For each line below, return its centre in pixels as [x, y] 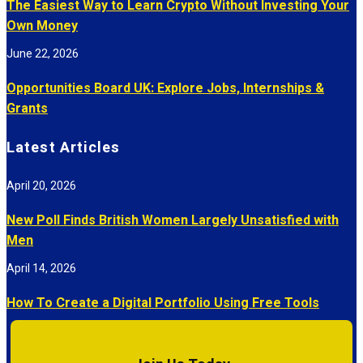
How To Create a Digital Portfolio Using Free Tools [163, 303]
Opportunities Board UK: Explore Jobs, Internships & [165, 88]
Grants [27, 108]
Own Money [42, 26]
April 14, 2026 [41, 268]
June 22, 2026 [43, 53]
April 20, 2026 [41, 186]
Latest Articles [64, 147]
